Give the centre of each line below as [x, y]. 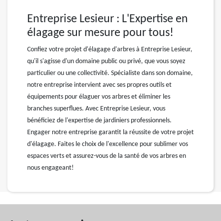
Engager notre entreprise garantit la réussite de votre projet [110, 132]
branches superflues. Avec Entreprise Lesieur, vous [96, 109]
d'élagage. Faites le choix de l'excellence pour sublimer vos [108, 144]
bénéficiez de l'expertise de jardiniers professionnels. [99, 121]
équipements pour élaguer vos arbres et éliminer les [99, 97]
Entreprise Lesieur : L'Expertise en [108, 19]
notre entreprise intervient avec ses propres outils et [99, 85]
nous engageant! [51, 168]
